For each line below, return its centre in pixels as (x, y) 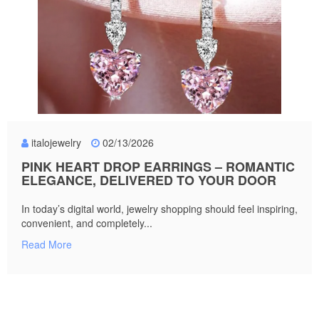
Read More (47, 245)
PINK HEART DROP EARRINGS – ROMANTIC (158, 167)
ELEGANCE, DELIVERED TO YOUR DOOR (149, 181)
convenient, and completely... (87, 223)
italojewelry (56, 143)
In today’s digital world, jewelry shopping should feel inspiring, (159, 209)
